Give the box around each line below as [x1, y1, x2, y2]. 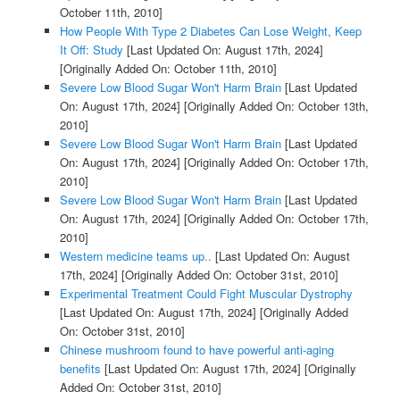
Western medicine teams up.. [59, 247, 212, 265]
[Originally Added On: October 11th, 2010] [59, 60, 277, 78]
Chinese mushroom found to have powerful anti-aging [59, 341, 334, 359]
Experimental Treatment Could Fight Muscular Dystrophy [59, 285, 353, 303]
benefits [59, 360, 101, 378]
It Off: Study [59, 41, 123, 59]
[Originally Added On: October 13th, [179, 97, 369, 115]
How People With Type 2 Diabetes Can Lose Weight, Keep [59, 22, 362, 40]
